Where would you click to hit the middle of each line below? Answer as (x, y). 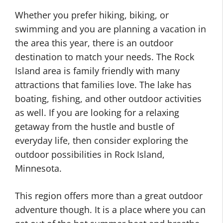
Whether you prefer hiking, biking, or (92, 15)
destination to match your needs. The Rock (105, 57)
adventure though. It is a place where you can (110, 210)
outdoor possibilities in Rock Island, (90, 154)
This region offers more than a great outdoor (109, 196)
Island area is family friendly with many (97, 71)
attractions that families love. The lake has (103, 85)
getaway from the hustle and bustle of (95, 126)
